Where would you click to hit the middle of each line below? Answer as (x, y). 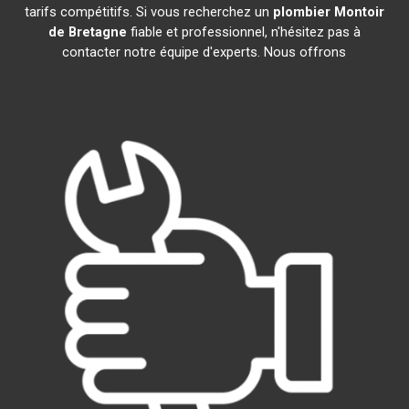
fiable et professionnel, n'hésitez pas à (243, 32)
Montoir (359, 12)
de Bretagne (87, 32)
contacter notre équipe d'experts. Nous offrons (204, 52)
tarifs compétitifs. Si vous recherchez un (148, 12)
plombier (301, 12)
